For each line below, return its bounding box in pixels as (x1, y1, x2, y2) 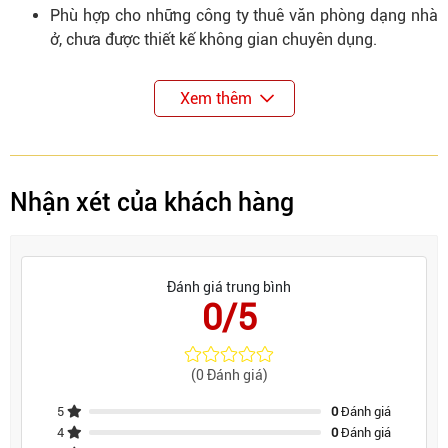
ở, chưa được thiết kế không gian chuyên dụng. (50, 30, 377, 50)
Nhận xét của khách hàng (10, 188, 294, 218)
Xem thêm (179, 89, 252, 109)
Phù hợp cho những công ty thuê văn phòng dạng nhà (50, 6, 438, 26)
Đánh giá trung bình (167, 279, 291, 296)
